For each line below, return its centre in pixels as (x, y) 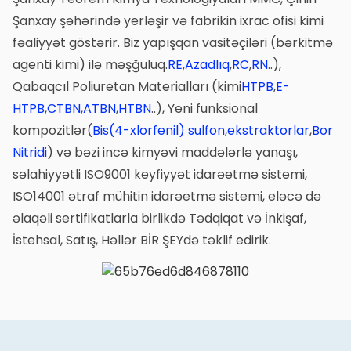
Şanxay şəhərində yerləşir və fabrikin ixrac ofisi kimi (168, 20)
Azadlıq (207, 64)
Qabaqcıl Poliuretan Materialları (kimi (127, 86)
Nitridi (29, 152)
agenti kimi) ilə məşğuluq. (90, 64)
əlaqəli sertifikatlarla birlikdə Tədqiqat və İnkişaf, (159, 218)
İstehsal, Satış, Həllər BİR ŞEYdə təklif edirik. (141, 240)
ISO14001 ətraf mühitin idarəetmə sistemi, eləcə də (166, 196)
